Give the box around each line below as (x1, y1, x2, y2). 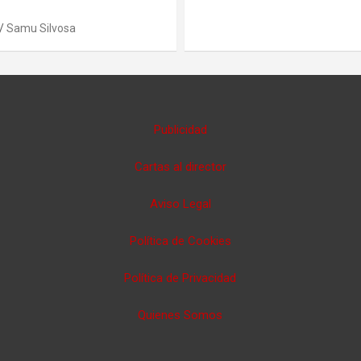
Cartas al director (134, 160, 226, 175)
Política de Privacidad (124, 271, 237, 286)
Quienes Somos (138, 308, 223, 323)
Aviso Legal (149, 197, 211, 212)
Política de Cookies (129, 234, 231, 249)
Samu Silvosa (6, 22, 76, 35)
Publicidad (153, 122, 207, 138)
